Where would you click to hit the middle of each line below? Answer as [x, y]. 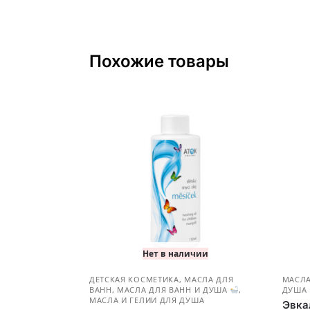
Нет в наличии [175, 254]
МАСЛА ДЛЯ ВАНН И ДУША [174, 290]
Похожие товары [159, 62]
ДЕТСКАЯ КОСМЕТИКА [134, 280]
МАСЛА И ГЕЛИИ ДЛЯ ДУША [147, 300]
